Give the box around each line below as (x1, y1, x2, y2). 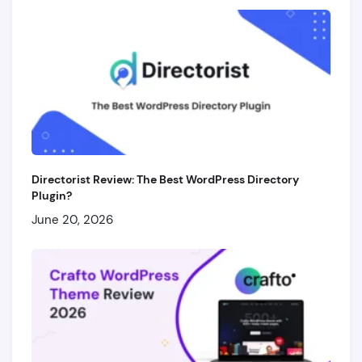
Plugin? (32, 188, 72, 203)
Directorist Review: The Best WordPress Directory (32, 172, 299, 187)
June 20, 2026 (32, 212, 113, 228)
